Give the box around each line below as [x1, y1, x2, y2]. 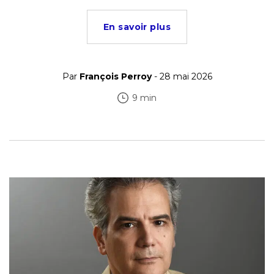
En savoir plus [103, 21, 171, 33]
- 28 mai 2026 [151, 71, 212, 83]
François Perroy [79, 71, 152, 83]
